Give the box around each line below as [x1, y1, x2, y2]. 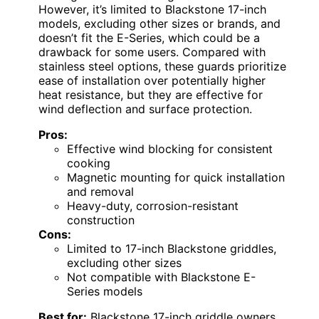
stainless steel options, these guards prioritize [38, 59, 286, 74]
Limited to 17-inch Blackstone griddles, [67, 241, 276, 256]
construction [67, 213, 135, 228]
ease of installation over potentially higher [38, 73, 266, 88]
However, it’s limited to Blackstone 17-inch [38, 2, 266, 17]
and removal [67, 184, 134, 199]
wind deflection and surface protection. [38, 102, 252, 117]
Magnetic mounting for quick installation [67, 170, 285, 185]
